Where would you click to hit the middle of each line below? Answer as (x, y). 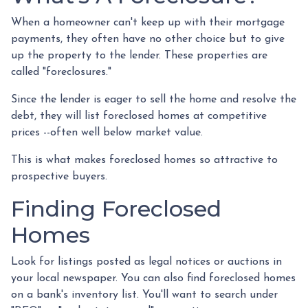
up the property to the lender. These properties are (139, 55)
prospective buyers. (59, 176)
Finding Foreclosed (116, 208)
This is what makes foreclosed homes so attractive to (144, 160)
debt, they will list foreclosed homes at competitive (139, 116)
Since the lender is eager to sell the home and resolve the (154, 99)
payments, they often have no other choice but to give (148, 39)
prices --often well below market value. (109, 132)
